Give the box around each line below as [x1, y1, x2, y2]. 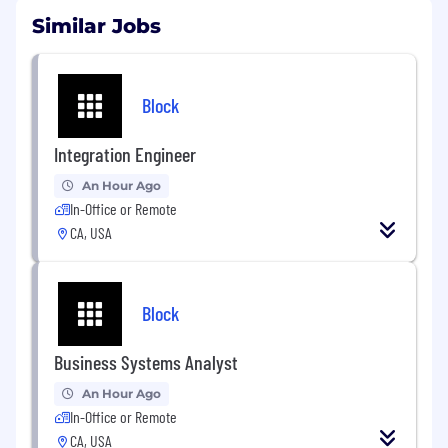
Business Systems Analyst [54, 350, 238, 375]
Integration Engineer [54, 142, 196, 167]
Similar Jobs [32, 14, 161, 39]
